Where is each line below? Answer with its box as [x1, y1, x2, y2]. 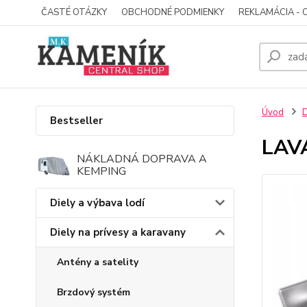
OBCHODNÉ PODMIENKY [121, 6, 224, 19]
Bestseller [50, 114, 103, 127]
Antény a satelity [57, 256, 138, 269]
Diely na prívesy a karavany [50, 225, 186, 239]
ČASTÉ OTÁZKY [41, 6, 107, 19]
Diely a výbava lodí [50, 196, 145, 210]
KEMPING [77, 164, 126, 179]
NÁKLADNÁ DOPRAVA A [77, 151, 207, 167]
